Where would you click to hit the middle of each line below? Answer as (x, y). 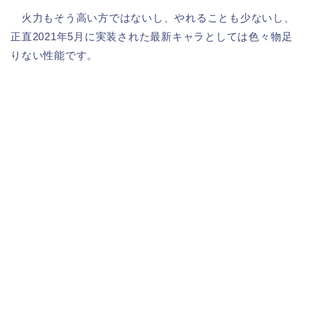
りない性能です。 (54, 55)
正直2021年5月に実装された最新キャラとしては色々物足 (152, 36)
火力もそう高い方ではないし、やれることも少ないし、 (153, 17)
